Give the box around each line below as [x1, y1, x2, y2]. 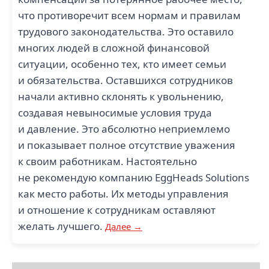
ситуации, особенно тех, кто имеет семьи [18, 57, 226, 71]
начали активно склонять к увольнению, [18, 89, 224, 103]
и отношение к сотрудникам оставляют [18, 203, 216, 217]
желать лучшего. [18, 219, 105, 233]
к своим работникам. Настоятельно [18, 154, 197, 168]
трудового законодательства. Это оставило [18, 25, 234, 38]
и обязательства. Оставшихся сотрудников [18, 73, 233, 87]
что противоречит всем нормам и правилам [18, 8, 241, 22]
